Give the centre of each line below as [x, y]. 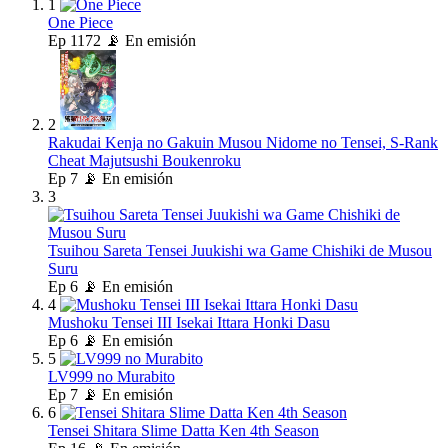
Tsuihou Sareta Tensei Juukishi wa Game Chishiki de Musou [240, 251]
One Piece [80, 23]
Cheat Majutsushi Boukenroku [144, 161]
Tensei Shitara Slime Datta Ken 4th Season [183, 431]
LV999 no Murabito [111, 377]
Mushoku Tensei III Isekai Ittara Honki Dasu [189, 323]
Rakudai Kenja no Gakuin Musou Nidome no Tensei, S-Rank [243, 143]
